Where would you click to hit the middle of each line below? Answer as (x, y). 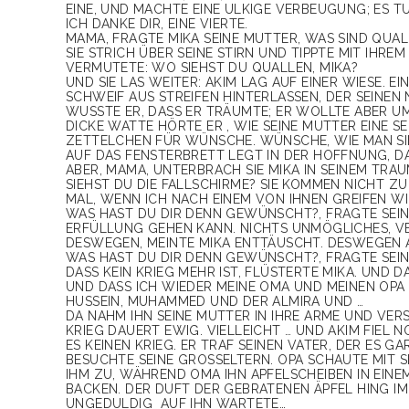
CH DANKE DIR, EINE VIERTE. (156, 24)
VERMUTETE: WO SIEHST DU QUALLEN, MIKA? (212, 68)
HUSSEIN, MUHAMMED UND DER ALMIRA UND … (215, 302)
